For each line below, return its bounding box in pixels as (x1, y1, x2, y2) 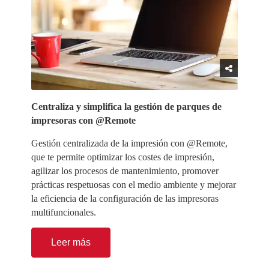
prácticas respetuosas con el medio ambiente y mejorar (31, 179, 237, 190)
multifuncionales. (31, 207, 97, 217)
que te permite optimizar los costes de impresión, (31, 151, 215, 162)
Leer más (51, 237, 91, 248)
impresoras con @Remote (31, 115, 136, 126)
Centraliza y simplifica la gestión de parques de (31, 101, 222, 112)
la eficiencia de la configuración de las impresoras (31, 193, 219, 204)
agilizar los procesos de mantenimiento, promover (31, 165, 219, 176)
